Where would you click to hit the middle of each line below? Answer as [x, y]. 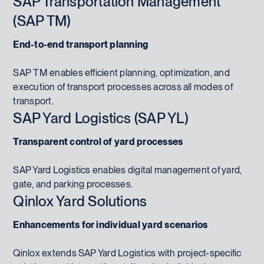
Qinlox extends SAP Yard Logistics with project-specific [127, 253]
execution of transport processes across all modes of [123, 87]
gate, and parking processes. [73, 184]
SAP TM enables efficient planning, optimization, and [121, 72]
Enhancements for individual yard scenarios [110, 225]
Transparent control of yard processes [98, 141]
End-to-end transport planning [81, 44]
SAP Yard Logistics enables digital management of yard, [128, 170]
